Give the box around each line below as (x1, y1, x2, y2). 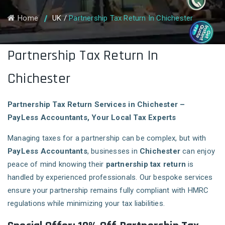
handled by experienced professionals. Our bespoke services (8, 173, 213, 182)
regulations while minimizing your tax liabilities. (8, 199, 165, 208)
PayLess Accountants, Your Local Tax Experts (8, 113, 176, 123)
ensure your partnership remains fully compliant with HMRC (8, 186, 209, 195)
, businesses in (87, 147, 140, 156)
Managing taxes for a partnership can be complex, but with (8, 134, 206, 143)
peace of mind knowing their (8, 160, 106, 169)
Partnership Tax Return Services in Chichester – (8, 100, 185, 109)
